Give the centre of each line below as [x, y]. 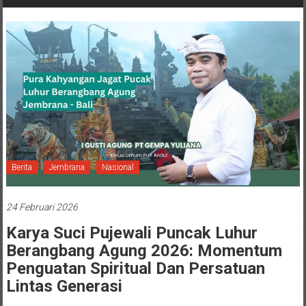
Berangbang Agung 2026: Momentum [144, 250]
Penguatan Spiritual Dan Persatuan [135, 268]
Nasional [117, 167]
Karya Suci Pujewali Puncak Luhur [131, 233]
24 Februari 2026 [42, 207]
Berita [22, 167]
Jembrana [67, 167]
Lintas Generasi [64, 286]
